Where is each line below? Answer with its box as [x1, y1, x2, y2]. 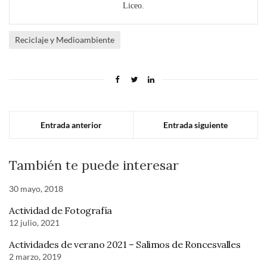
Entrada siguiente [163, 120, 228, 131]
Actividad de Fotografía [9, 204, 112, 217]
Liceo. [123, 1, 144, 11]
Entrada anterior [41, 120, 102, 131]
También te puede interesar [9, 157, 179, 174]
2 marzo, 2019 [9, 252, 61, 262]
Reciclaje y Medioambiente [15, 35, 114, 45]
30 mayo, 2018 [9, 184, 63, 194]
